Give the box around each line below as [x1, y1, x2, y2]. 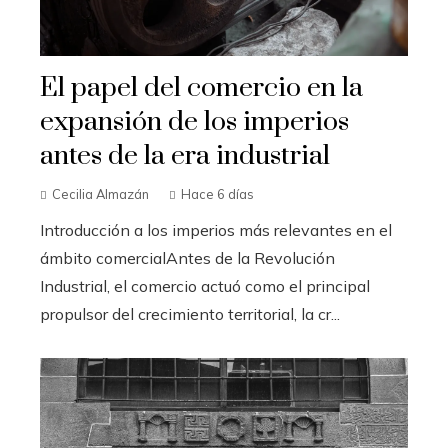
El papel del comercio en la [40, 70, 363, 105]
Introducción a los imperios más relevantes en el [40, 219, 392, 240]
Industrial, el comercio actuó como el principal [40, 275, 370, 296]
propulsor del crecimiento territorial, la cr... [40, 303, 340, 324]
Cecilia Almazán [52, 185, 149, 202]
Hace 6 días [181, 185, 254, 202]
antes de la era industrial [40, 138, 330, 173]
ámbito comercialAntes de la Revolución [40, 247, 335, 268]
